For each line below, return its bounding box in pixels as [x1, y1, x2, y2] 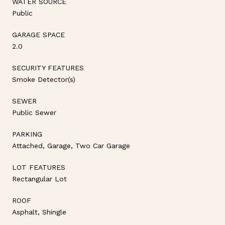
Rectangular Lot [12, 174, 67, 183]
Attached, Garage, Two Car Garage [12, 141, 130, 150]
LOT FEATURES [12, 163, 65, 171]
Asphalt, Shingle [12, 207, 66, 216]
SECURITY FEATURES [12, 63, 84, 72]
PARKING [12, 130, 42, 138]
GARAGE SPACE [12, 30, 65, 39]
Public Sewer [12, 108, 56, 117]
